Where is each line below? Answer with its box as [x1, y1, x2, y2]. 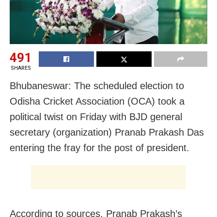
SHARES [10, 64, 31, 71]
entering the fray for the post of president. [10, 142, 189, 153]
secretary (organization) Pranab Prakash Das [10, 126, 204, 138]
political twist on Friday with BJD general [10, 111, 182, 122]
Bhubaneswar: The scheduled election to [10, 80, 184, 91]
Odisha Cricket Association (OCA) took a [10, 95, 185, 107]
